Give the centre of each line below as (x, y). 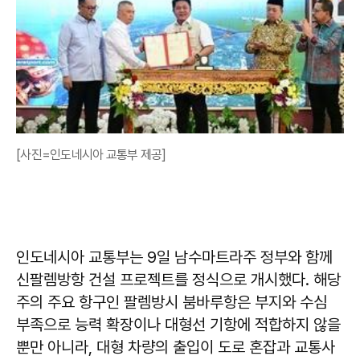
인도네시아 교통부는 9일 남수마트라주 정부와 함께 (174, 257)
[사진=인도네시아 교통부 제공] (91, 155)
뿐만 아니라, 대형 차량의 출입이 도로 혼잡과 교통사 (176, 347)
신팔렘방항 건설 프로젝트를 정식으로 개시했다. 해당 (178, 280)
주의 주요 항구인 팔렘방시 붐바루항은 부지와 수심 (172, 302)
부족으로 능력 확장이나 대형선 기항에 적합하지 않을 (178, 325)
